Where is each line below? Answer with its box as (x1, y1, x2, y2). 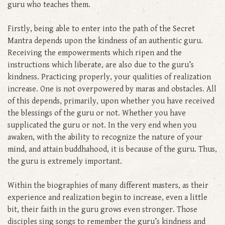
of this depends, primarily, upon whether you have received (8, 96, 214, 106)
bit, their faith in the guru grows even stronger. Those (8, 204, 197, 214)
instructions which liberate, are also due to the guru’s (8, 60, 194, 70)
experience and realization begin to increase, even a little (8, 192, 207, 202)
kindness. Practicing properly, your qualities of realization (8, 72, 211, 82)
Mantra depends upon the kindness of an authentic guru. (8, 36, 203, 46)
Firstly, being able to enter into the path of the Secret (8, 24, 195, 34)
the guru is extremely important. (8, 156, 124, 166)
